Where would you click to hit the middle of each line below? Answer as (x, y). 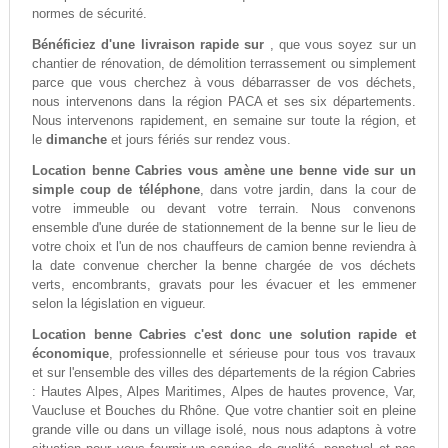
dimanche (76, 140)
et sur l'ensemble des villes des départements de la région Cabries (224, 373)
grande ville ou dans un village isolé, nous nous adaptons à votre (224, 430)
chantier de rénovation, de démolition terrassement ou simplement (224, 64)
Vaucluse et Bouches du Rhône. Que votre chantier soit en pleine (224, 411)
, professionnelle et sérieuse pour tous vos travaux (262, 354)
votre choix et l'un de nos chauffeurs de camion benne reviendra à (224, 247)
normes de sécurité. (89, 14)
